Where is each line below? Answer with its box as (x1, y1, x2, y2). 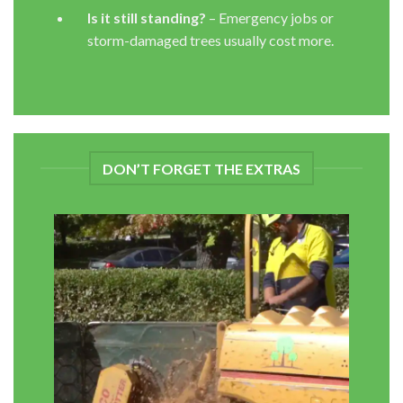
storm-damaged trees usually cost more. (87, 31, 335, 49)
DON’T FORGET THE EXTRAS (103, 159, 300, 177)
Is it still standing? (87, 9, 207, 27)
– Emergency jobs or (206, 9, 335, 27)
